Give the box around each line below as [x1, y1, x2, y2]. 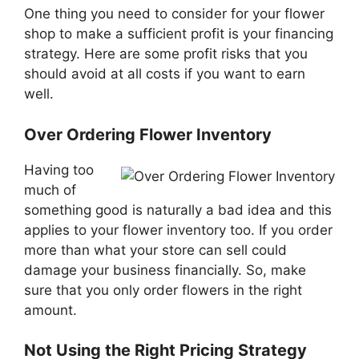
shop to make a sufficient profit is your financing [24, 26, 333, 42]
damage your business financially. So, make [24, 261, 306, 278]
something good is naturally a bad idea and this [24, 201, 332, 218]
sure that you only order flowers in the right [24, 281, 302, 298]
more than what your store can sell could [24, 241, 287, 258]
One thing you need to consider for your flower [24, 6, 325, 22]
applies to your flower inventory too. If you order [24, 221, 333, 238]
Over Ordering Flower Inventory [24, 124, 272, 144]
